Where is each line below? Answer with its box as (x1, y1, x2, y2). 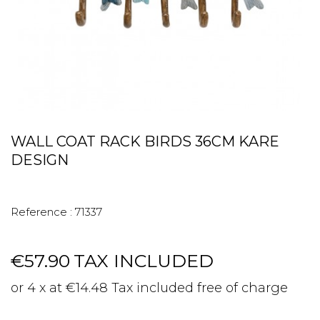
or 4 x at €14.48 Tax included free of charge (11, 280, 288, 296)
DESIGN (11, 151, 69, 169)
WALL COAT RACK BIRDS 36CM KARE (11, 133, 279, 150)
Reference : (11, 205, 72, 219)
